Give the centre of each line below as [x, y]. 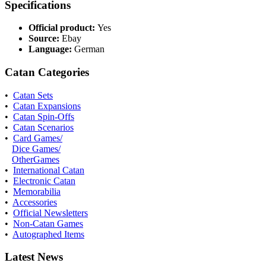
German [89, 49]
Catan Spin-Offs [44, 116]
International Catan [49, 170]
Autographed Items [48, 234]
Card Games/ [38, 138]
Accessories [35, 202]
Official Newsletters [50, 213]
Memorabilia [37, 191]
